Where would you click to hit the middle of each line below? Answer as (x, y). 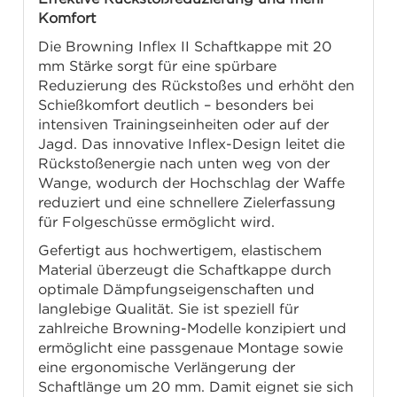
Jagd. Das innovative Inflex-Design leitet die (192, 144)
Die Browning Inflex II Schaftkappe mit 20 (185, 47)
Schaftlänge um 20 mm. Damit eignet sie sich (196, 387)
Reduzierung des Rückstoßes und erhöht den (197, 86)
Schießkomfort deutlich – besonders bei (176, 105)
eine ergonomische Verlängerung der (167, 367)
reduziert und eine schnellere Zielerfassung (187, 202)
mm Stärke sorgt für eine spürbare (158, 66)
